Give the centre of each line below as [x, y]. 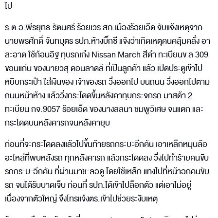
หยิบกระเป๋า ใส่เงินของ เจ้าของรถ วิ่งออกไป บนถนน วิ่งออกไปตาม [107, 82]
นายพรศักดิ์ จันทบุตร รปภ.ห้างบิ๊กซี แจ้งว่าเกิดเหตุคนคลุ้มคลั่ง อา [108, 41]
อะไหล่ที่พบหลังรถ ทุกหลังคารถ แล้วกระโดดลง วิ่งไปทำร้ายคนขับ [107, 158]
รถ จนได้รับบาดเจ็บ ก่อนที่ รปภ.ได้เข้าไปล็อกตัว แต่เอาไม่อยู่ [98, 185]
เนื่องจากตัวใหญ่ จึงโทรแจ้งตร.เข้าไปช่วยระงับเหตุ [81, 199]
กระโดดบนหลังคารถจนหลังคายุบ [57, 123]
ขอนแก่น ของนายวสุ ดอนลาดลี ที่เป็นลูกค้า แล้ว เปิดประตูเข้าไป [104, 68]
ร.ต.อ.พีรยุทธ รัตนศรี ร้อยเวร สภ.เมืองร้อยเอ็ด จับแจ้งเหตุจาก [104, 27]
